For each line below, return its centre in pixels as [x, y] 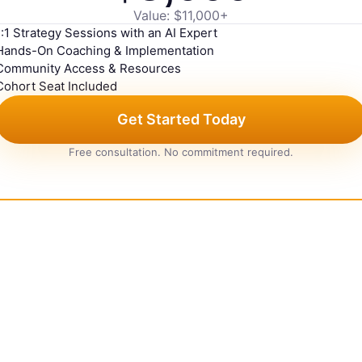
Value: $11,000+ [181, 15]
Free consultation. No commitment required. [181, 152]
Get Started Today [181, 119]
